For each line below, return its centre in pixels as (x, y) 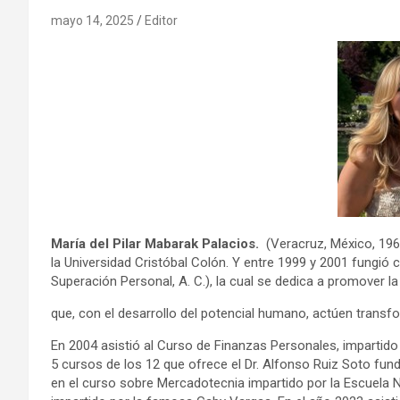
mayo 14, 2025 (92, 20)
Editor (161, 20)
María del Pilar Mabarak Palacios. (155, 243)
